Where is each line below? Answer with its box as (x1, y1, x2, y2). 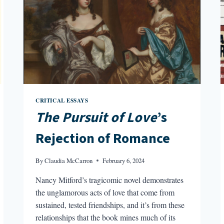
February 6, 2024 (102, 156, 145, 165)
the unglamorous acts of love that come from (35, 187, 175, 198)
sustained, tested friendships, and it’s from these (35, 199, 185, 210)
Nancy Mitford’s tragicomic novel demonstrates (35, 174, 184, 185)
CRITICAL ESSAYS (35, 95, 88, 104)
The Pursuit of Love (35, 107, 157, 128)
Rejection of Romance (35, 128, 170, 149)
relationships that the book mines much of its (35, 212, 176, 223)
